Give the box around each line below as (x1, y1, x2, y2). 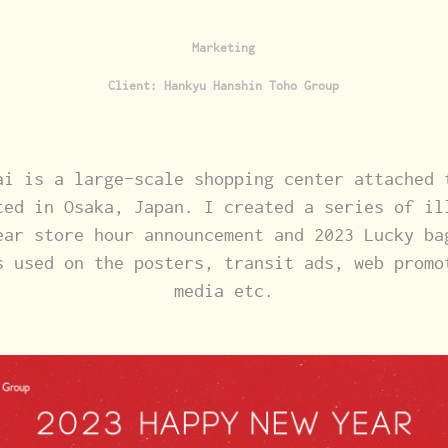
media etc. (173, 281, 274, 302)
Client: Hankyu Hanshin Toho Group (108, 78, 340, 94)
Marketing (192, 40, 256, 56)
